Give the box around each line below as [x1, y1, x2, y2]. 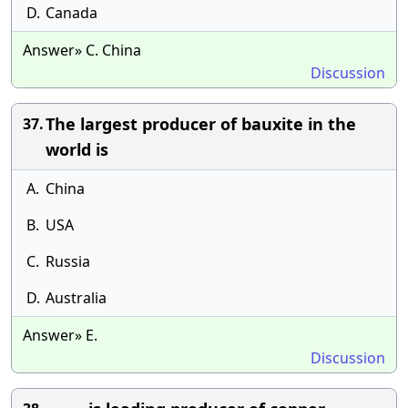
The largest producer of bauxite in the [46, 113, 356, 135]
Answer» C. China [23, 40, 141, 60]
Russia [46, 251, 90, 271]
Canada [46, 3, 97, 23]
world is [46, 138, 108, 160]
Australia [46, 288, 107, 308]
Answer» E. [23, 325, 97, 345]
